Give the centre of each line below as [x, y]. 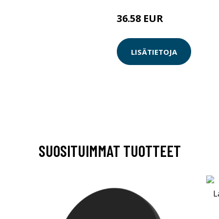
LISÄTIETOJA [154, 52]
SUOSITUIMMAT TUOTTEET [109, 151]
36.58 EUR [140, 18]
